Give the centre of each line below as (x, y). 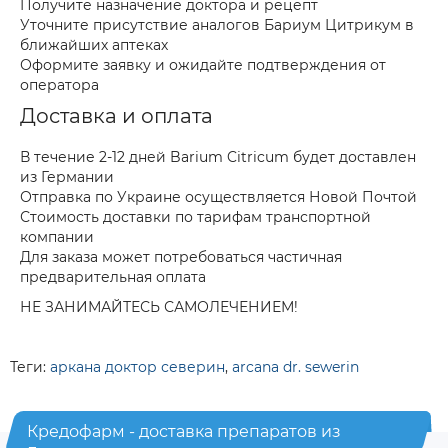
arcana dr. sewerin (295, 367)
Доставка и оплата (116, 116)
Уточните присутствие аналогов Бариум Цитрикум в (217, 25)
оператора (59, 85)
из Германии (67, 177)
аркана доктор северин (137, 367)
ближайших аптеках (94, 45)
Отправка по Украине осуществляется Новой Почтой (218, 197)
